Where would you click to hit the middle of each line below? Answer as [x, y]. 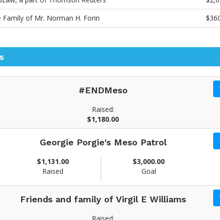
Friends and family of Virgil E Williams [103, 199]
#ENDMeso [103, 90]
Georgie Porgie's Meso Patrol [103, 142]
